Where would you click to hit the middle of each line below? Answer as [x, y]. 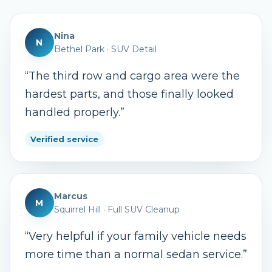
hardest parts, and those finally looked [129, 94]
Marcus [71, 196]
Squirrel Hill [77, 209]
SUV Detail [134, 49]
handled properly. [73, 112]
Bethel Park [79, 49]
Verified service [64, 139]
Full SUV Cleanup [144, 209]
